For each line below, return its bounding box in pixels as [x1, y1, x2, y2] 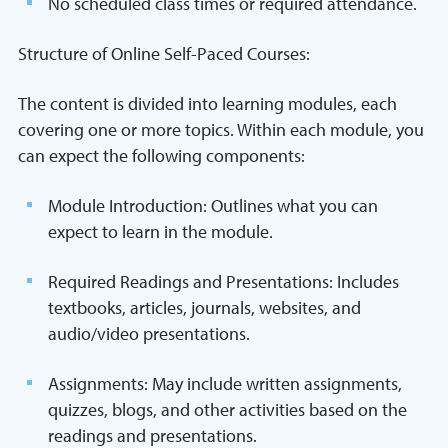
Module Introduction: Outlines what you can [48, 194, 378, 217]
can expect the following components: [18, 144, 305, 167]
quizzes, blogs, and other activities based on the [48, 398, 407, 421]
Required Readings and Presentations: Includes [48, 270, 399, 293]
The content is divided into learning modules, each [18, 92, 397, 115]
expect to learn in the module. [48, 220, 273, 243]
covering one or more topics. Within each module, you [18, 118, 424, 141]
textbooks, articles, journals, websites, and [48, 296, 361, 319]
